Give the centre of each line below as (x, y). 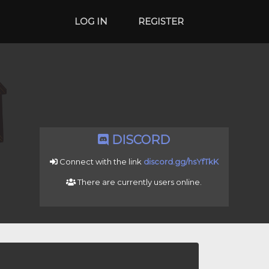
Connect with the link (100, 162)
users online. (178, 182)
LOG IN (91, 21)
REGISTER (161, 21)
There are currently (115, 182)
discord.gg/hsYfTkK (181, 162)
